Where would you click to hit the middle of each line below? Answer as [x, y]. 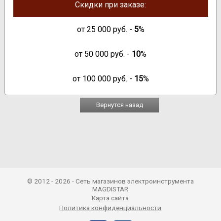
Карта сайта [110, 198]
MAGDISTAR [110, 189]
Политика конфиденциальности [110, 207]
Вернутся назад [119, 105]
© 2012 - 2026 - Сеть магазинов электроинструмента [110, 181]
